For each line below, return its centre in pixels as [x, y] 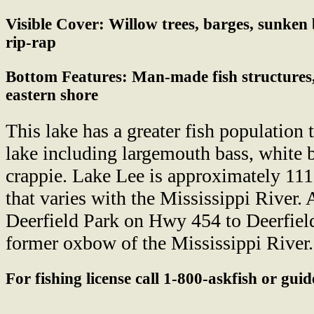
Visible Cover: [55, 25]
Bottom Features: [67, 76]
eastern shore [52, 95]
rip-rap [31, 43]
